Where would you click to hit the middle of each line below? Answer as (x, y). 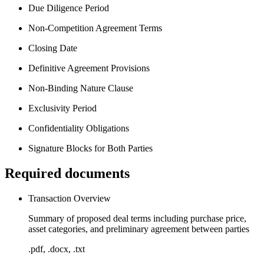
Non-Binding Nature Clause (81, 88)
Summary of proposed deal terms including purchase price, (137, 218)
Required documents (67, 173)
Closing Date (53, 48)
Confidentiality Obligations (79, 128)
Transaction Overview (70, 198)
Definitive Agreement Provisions (89, 68)
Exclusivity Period (62, 108)
